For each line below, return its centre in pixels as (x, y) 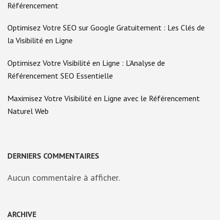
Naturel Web (28, 111)
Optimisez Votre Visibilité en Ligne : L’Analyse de (86, 63)
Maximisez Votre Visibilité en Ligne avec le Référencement (104, 98)
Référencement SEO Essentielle (60, 75)
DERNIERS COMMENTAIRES (53, 156)
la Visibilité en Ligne (40, 41)
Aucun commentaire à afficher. (64, 178)
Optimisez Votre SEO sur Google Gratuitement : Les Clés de (106, 28)
